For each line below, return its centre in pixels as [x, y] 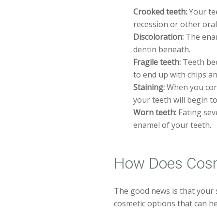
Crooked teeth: [160, 11]
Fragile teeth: [157, 62]
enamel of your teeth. [172, 125]
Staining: [149, 87]
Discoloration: [159, 37]
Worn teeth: [155, 112]
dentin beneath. [162, 49]
